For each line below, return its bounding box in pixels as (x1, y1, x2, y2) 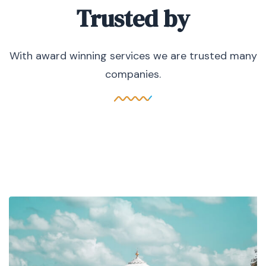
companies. (105, 66, 161, 81)
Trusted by (77, 2, 189, 34)
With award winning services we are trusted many (9, 48, 257, 63)
